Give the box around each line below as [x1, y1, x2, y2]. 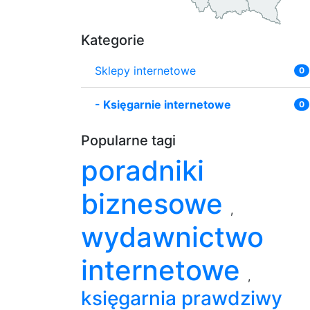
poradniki [81, 153, 204, 188]
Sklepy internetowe [95, 63, 196, 77]
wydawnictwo [81, 219, 264, 254]
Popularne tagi [81, 131, 176, 149]
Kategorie [81, 31, 145, 48]
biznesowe [81, 186, 230, 221]
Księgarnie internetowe [103, 97, 231, 111]
